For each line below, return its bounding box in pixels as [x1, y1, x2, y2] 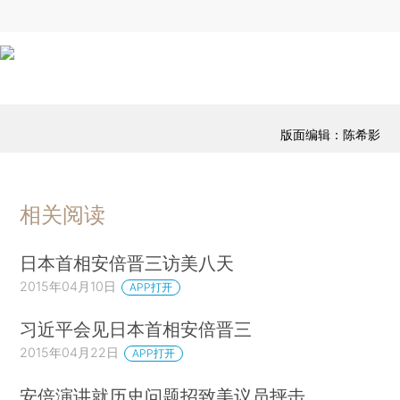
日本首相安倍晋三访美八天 [20, 251, 235, 274]
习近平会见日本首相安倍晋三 [20, 318, 253, 341]
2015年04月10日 [20, 278, 117, 294]
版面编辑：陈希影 [279, 127, 380, 143]
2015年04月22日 [20, 345, 120, 361]
